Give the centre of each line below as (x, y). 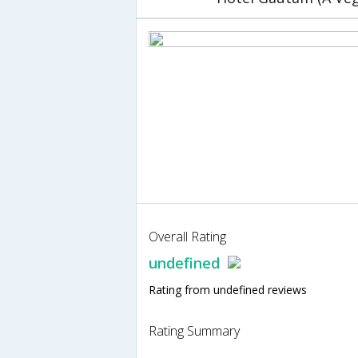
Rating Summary (194, 331)
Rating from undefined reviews (228, 290)
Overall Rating (187, 237)
